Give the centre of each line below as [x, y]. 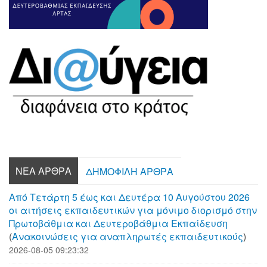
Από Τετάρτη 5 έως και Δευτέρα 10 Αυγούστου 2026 [129, 197]
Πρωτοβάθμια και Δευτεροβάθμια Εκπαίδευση [118, 223]
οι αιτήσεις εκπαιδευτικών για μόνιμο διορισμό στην [133, 210]
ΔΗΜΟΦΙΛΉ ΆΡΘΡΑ [130, 171]
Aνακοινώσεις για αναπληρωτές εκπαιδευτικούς [128, 236]
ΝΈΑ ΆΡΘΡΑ [44, 170]
